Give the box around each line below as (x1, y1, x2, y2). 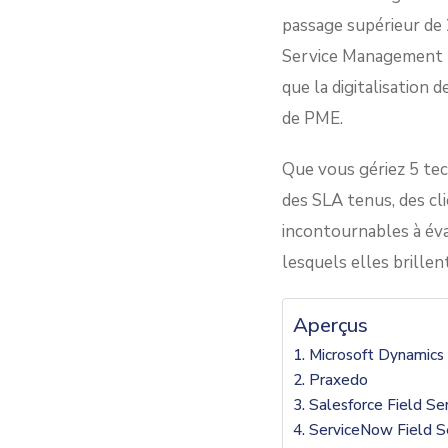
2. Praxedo (293, 368, 368, 390)
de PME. (282, 106, 343, 130)
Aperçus (293, 310, 368, 339)
